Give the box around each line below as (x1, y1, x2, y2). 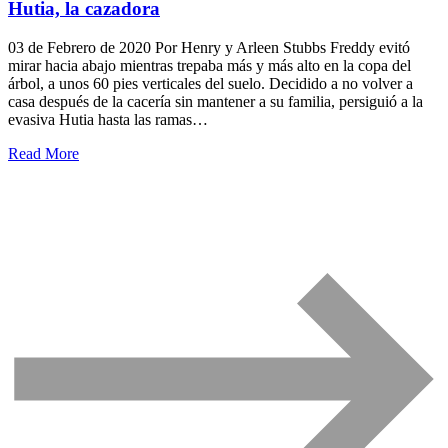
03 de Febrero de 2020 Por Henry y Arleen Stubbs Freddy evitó (8, 38, 410, 56)
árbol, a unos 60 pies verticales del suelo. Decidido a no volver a (8, 74, 413, 92)
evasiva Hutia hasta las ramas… (8, 110, 208, 128)
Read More (8, 144, 79, 162)
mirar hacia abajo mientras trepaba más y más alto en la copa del (8, 56, 411, 74)
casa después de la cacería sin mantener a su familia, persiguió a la (8, 92, 423, 110)
